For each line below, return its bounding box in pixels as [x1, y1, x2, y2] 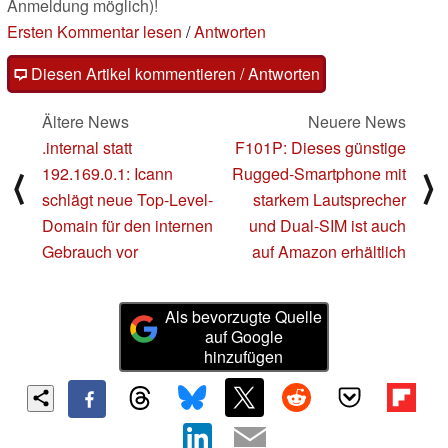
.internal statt [42, 136, 132, 160]
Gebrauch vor [42, 240, 138, 264]
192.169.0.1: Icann [42, 162, 173, 186]
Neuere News [308, 110, 406, 134]
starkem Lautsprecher [253, 188, 406, 212]
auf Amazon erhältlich [252, 240, 406, 264]
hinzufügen [204, 345, 284, 369]
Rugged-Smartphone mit [232, 162, 406, 186]
